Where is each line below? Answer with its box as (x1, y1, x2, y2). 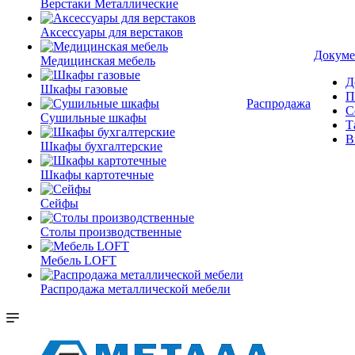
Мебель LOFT (40, 254, 116, 267)
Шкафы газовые (40, 82, 128, 96)
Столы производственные (40, 225, 181, 239)
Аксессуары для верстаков (40, 25, 183, 39)
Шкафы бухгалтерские (40, 139, 162, 153)
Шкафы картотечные (40, 168, 154, 181)
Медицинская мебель (40, 54, 155, 67)
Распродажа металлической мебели (40, 282, 231, 296)
